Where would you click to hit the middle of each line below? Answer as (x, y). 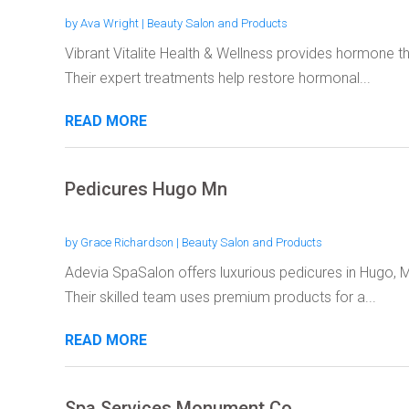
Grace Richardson (126, 242)
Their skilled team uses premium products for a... (220, 297)
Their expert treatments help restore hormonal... (217, 78)
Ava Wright (109, 23)
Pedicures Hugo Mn (146, 189)
